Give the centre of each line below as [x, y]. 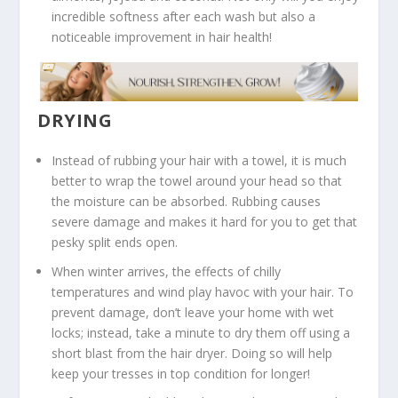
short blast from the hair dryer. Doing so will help [192, 353]
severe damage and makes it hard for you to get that [205, 221]
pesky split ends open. [115, 242]
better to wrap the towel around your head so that [197, 180]
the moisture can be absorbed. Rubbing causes [187, 201]
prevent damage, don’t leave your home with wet [193, 312]
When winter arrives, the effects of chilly [167, 271]
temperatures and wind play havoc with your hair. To [203, 291]
